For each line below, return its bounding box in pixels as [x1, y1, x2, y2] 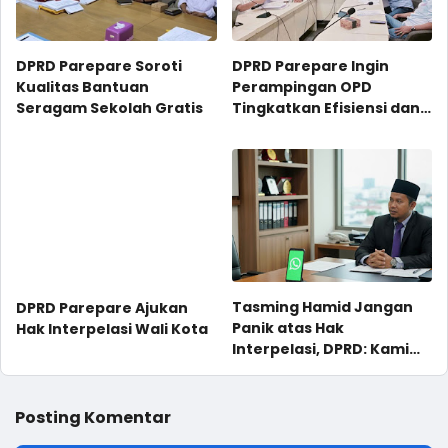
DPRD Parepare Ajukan [16, 297, 188, 318]
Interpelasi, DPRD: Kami [231, 339, 409, 360]
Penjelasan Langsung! [231, 381, 401, 402]
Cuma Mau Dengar [231, 360, 375, 381]
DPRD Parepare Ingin [231, 55, 389, 76]
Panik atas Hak [231, 318, 344, 339]
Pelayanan [231, 118, 314, 139]
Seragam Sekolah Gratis [16, 97, 203, 118]
